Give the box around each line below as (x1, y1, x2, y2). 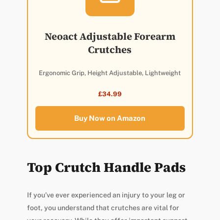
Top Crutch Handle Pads (27, 158, 186, 177)
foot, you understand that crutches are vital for (27, 204, 179, 212)
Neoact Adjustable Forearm (44, 29, 175, 44)
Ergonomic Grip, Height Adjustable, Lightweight (39, 69, 181, 77)
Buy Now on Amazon (74, 114, 146, 123)
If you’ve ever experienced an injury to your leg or (27, 191, 185, 199)
